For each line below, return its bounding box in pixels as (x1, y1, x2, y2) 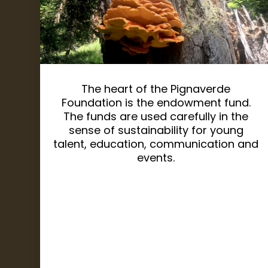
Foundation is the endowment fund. (61, 95, 251, 111)
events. (137, 150, 175, 166)
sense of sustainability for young (68, 123, 243, 138)
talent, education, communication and (53, 136, 259, 152)
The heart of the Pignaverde (81, 81, 231, 97)
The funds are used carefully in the (63, 109, 249, 124)
